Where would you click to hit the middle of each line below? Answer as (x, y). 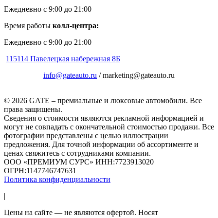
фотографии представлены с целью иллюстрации (86, 135)
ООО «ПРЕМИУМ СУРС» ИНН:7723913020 (79, 162)
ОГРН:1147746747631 (40, 170)
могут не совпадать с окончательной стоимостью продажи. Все (109, 127)
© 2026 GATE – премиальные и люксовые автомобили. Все (103, 100)
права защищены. (33, 109)
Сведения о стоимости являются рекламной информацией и (104, 118)
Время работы (28, 25)
